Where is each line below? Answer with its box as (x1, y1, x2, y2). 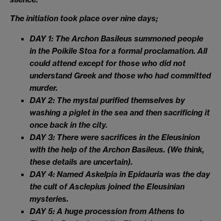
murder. (30, 83, 58, 93)
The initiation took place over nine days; (10, 13, 158, 24)
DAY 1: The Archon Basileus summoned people (30, 34, 203, 44)
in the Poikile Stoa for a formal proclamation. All (30, 46, 207, 56)
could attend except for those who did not (30, 58, 185, 69)
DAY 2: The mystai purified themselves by (30, 95, 185, 106)
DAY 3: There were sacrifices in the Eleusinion (30, 132, 200, 143)
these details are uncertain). (30, 157, 133, 167)
